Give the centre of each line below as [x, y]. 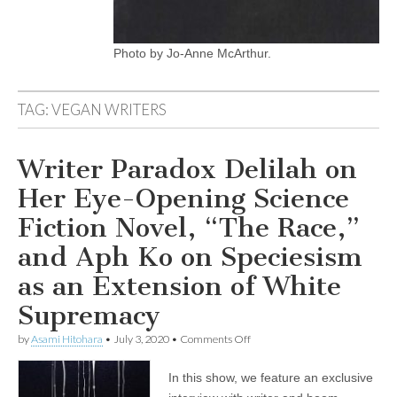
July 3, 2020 [141, 339]
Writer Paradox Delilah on [187, 169]
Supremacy [89, 315]
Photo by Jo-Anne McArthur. [192, 53]
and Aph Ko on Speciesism [190, 257]
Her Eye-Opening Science [183, 198]
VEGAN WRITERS [109, 109]
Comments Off [215, 339]
